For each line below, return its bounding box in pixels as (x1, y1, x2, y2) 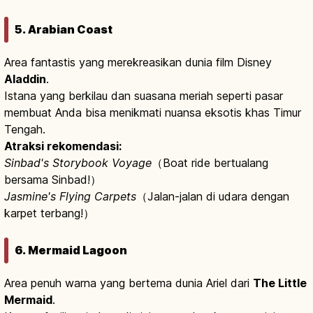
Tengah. (4, 122, 45, 137)
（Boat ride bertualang (152, 156, 268, 170)
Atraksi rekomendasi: (4, 139, 122, 154)
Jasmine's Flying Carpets (4, 189, 136, 204)
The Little (253, 275, 307, 290)
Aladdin (4, 72, 46, 87)
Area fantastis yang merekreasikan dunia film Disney (4, 55, 272, 70)
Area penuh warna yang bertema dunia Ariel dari (4, 275, 253, 290)
